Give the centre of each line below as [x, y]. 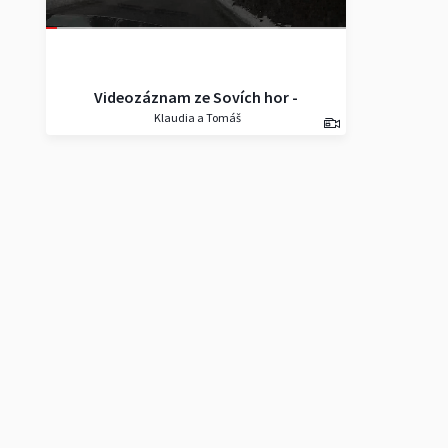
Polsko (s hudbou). [196, 121]
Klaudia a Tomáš [196, 117]
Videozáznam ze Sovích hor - [196, 97]
